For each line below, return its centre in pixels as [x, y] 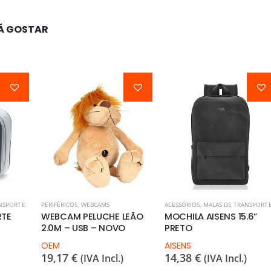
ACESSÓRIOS [182, 205]
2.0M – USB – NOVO [83, 228]
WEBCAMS [95, 205]
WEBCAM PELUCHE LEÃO [92, 217]
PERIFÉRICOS [60, 205]
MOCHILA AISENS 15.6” [211, 217]
